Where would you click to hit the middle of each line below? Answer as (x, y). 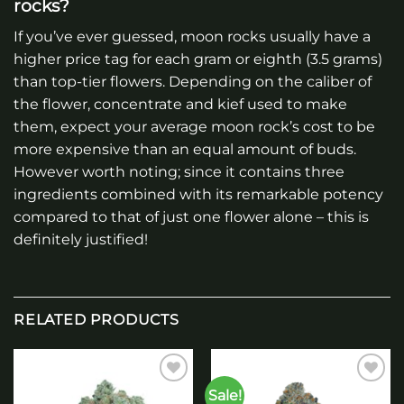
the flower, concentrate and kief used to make (180, 104)
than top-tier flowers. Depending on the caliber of (193, 81)
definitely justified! (81, 239)
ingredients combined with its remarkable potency (198, 194)
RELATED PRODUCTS (96, 319)
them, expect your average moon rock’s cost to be (194, 126)
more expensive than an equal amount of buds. (185, 149)
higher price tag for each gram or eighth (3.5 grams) (198, 59)
